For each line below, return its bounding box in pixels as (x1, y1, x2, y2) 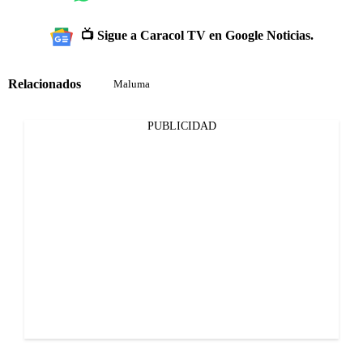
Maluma (113, 78, 150, 91)
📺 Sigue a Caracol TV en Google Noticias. (80, 28, 314, 43)
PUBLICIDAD (147, 120, 216, 133)
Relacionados (8, 76, 81, 91)
